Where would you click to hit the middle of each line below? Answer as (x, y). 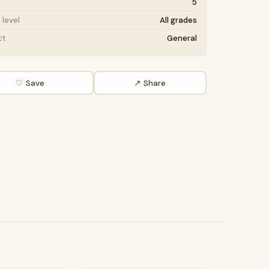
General (182, 38)
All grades (178, 20)
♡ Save (30, 83)
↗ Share (150, 83)
